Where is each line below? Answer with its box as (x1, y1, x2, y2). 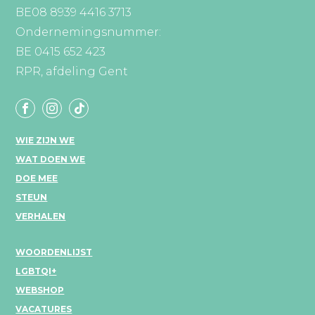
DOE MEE (15, 172, 58, 184)
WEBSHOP (15, 284, 65, 295)
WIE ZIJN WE (15, 134, 75, 146)
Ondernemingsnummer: (15, 25, 165, 39)
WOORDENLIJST (15, 246, 93, 257)
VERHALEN (15, 210, 66, 221)
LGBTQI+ (15, 265, 57, 276)
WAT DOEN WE (15, 153, 86, 165)
